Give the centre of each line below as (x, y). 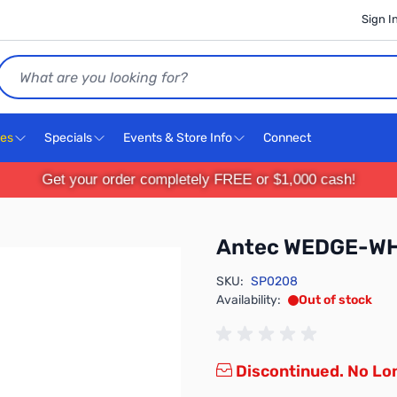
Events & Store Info (178, 138)
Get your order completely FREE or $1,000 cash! (198, 179)
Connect (288, 138)
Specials (68, 138)
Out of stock (335, 300)
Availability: (249, 300)
